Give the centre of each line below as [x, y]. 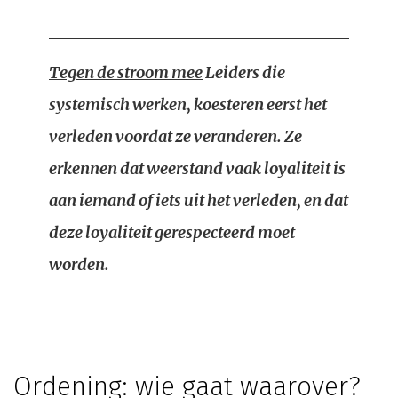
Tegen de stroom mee [126, 72]
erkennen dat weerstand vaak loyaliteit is [197, 168]
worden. [79, 264]
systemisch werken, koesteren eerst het [188, 104]
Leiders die [244, 72]
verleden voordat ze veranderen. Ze [175, 136]
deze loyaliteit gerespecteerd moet [172, 232]
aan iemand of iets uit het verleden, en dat [199, 200]
